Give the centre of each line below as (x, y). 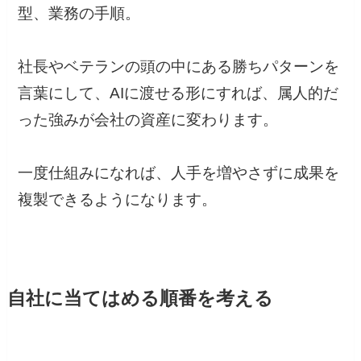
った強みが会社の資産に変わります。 (148, 120)
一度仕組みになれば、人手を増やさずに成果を (179, 173)
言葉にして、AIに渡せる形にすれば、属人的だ (178, 93)
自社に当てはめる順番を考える (140, 298)
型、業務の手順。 (79, 14)
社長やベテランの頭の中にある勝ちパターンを (179, 67)
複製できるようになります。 (118, 200)
